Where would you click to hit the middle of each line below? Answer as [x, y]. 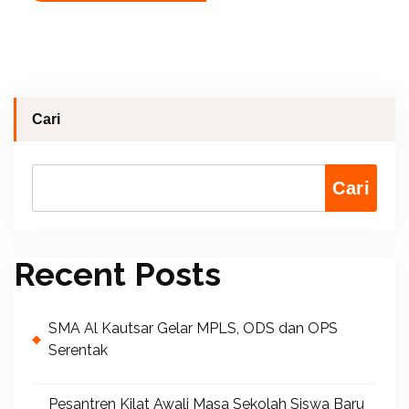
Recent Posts [117, 274]
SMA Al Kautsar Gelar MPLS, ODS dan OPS [193, 329]
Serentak [78, 351]
